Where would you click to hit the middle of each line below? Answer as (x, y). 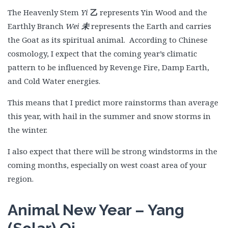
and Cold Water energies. (54, 81)
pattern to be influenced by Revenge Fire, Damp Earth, (108, 67)
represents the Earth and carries (151, 26)
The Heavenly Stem (44, 12)
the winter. (27, 130)
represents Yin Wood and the (153, 12)
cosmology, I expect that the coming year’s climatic (102, 53)
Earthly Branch (37, 26)
